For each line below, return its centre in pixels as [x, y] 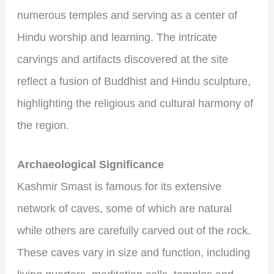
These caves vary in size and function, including [133, 253]
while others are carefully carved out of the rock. [134, 231]
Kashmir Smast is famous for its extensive [119, 187]
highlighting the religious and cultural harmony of [135, 103]
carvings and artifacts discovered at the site [122, 59]
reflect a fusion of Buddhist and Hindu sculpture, [134, 81]
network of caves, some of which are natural [124, 209]
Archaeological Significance [90, 165]
